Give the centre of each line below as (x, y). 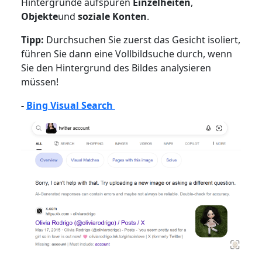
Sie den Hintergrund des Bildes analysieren (116, 68)
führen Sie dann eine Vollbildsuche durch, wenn (126, 54)
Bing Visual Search (70, 105)
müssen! (39, 82)
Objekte (39, 16)
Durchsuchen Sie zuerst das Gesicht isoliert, (143, 39)
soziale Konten (112, 16)
